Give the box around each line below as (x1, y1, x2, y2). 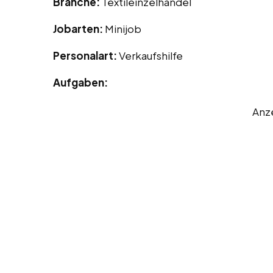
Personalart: (53, 49, 119, 63)
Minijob (105, 22, 141, 36)
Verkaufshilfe (119, 49, 183, 63)
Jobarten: (53, 22, 105, 36)
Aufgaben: (53, 76, 108, 90)
